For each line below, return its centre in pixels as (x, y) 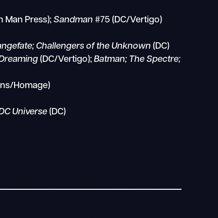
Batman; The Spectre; (137, 59)
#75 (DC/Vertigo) (128, 20)
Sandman (73, 20)
